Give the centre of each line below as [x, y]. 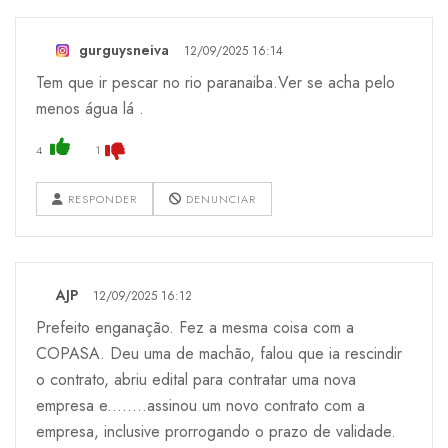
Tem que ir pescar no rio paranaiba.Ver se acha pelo [215, 82]
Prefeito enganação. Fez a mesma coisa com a [195, 327]
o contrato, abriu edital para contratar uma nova [196, 379]
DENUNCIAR [219, 198]
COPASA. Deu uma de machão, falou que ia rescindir [219, 353]
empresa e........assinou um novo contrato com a [200, 405]
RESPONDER [100, 198]
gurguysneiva [124, 49]
